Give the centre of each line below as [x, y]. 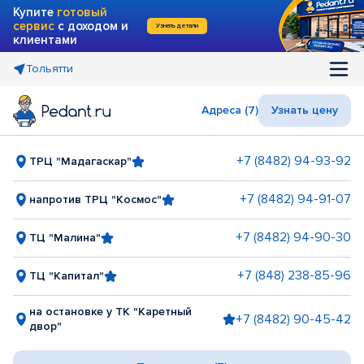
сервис [34, 26]
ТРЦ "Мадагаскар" [80, 161]
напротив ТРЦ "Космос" [95, 199]
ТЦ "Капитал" [67, 275]
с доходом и [91, 26]
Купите [35, 12]
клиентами [45, 39]
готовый [82, 12]
